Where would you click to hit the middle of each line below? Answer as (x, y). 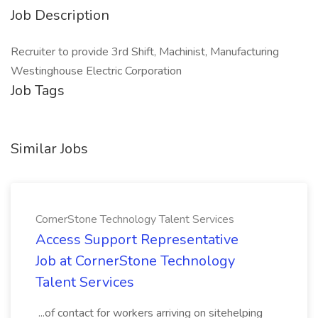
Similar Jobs (49, 149)
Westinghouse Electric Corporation (96, 71)
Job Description (60, 15)
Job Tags (38, 91)
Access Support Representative (137, 240)
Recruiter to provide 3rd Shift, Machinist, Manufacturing (145, 52)
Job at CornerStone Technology (135, 261)
